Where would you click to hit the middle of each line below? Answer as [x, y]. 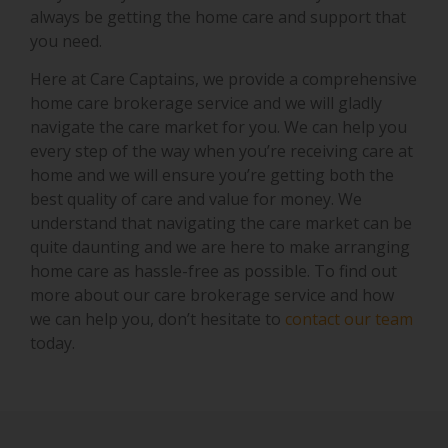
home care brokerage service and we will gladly [206, 103]
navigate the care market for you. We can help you [218, 127]
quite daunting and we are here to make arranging [220, 247]
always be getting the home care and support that [218, 17]
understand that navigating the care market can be [221, 223]
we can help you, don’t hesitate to [157, 319]
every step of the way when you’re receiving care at [221, 151]
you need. [68, 41]
